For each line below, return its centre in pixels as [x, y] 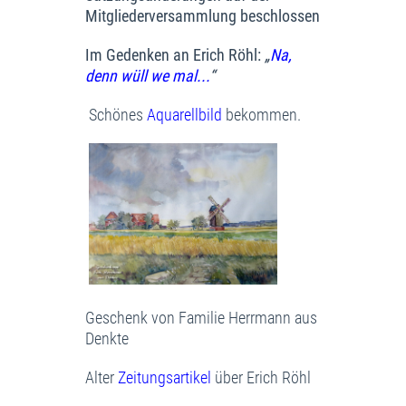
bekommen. [263, 114]
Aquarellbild [186, 114]
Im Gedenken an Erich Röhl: [173, 54]
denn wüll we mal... [147, 75]
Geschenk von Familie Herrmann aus [201, 317]
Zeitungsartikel [166, 377]
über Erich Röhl [263, 377]
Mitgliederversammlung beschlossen [203, 15]
